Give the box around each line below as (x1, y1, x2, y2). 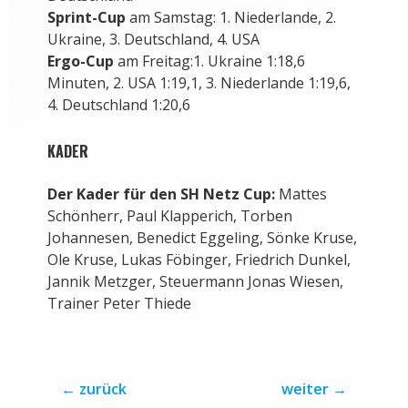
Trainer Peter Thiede (46, 293, 191, 314)
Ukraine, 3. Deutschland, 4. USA (46, 29, 260, 50)
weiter (281, 379, 330, 400)
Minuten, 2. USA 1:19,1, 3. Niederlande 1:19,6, (46, 73, 351, 94)
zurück (78, 379, 127, 400)
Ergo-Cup (46, 51, 117, 72)
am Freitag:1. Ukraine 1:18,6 (117, 51, 305, 72)
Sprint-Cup (46, 7, 126, 28)
